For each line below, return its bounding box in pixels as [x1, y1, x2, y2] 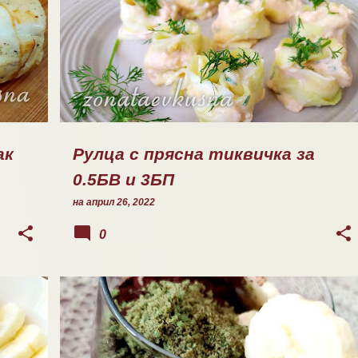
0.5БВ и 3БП [73, 170, 174, 189]
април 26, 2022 [86, 197, 155, 208]
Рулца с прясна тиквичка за [73, 145, 315, 164]
